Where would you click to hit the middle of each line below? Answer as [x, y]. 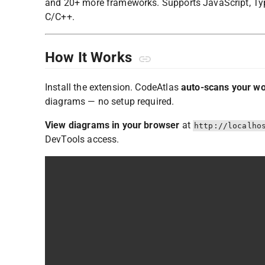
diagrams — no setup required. [110, 101]
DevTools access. [82, 139]
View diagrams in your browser [112, 125]
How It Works [90, 57]
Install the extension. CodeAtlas [113, 87]
